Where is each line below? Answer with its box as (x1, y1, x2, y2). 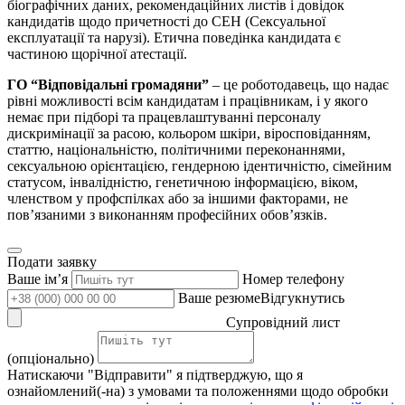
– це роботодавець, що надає (212, 76, 389, 92)
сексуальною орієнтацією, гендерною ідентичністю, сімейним (7, 157, 391, 174)
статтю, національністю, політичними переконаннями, (7, 141, 345, 157)
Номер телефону (242, 270, 344, 287)
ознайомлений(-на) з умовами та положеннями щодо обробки (7, 382, 389, 399)
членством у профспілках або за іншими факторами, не (7, 190, 348, 206)
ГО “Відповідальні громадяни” (7, 76, 212, 92)
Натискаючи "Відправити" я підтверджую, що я (7, 366, 303, 382)
